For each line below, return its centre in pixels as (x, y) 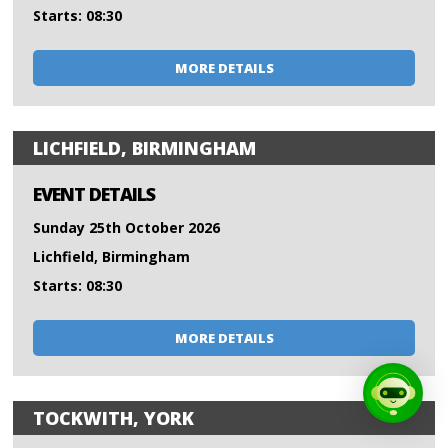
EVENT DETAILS (94, 194)
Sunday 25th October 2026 (127, 228)
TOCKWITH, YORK (114, 418)
